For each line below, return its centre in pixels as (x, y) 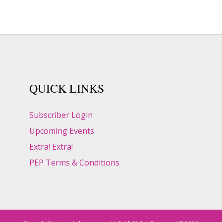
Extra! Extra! (51, 146)
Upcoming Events (62, 131)
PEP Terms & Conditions (74, 162)
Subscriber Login (61, 115)
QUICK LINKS (67, 88)
